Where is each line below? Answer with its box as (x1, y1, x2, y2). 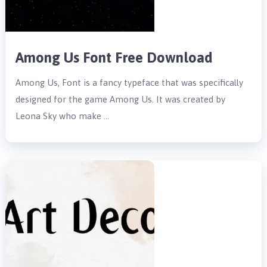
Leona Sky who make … (15, 110, 110, 121)
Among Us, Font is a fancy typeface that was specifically (15, 77, 244, 88)
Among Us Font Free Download (15, 49, 213, 66)
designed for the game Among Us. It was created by (15, 94, 226, 104)
